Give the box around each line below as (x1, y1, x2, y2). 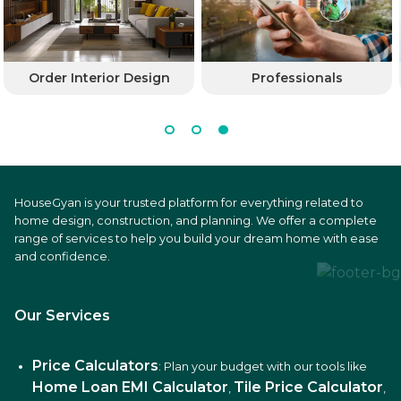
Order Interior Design (28, 69, 170, 86)
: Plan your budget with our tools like (158, 359, 367, 373)
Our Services (14, 306, 110, 324)
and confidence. (14, 249, 110, 263)
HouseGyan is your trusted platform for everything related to (14, 195, 363, 209)
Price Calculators (32, 356, 158, 374)
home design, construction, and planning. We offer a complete (14, 213, 377, 227)
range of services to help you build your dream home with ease (14, 231, 379, 245)
